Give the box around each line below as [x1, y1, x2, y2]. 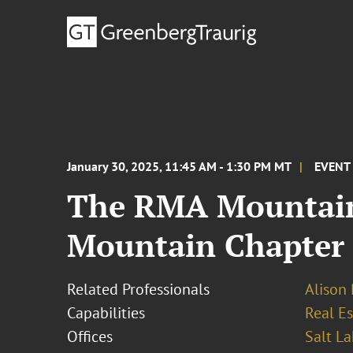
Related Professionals [67, 279, 210, 299]
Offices [67, 326, 113, 347]
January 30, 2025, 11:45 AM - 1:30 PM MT [67, 158, 292, 174]
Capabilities [67, 303, 146, 323]
